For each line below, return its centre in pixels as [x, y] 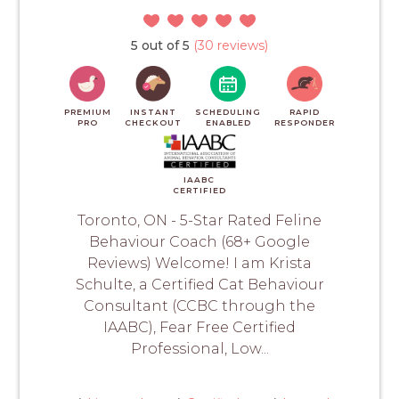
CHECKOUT [153, 123]
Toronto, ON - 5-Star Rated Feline [199, 221]
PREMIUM [87, 112]
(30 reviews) [229, 46]
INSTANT [153, 112]
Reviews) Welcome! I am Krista [199, 264]
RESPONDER [305, 123]
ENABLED [228, 123]
